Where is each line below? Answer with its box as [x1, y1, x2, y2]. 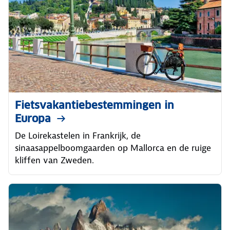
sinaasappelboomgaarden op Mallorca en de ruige [15, 142, 211, 154]
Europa [15, 112, 51, 125]
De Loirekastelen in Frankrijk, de [15, 130, 141, 141]
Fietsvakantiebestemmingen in [15, 99, 174, 112]
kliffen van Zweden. [15, 155, 94, 166]
